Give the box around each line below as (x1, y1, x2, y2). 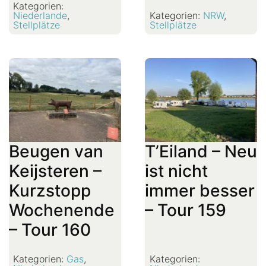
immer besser (145, 180, 255, 201)
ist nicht (145, 161, 208, 182)
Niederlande (13, 9, 68, 21)
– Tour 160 (8, 220, 91, 240)
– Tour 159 (145, 200, 226, 221)
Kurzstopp (8, 180, 91, 201)
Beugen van (8, 141, 103, 162)
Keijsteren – (8, 161, 102, 182)
